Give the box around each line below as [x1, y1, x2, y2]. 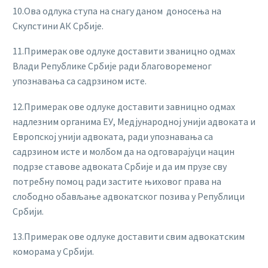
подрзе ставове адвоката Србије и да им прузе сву [13, 160, 227, 172]
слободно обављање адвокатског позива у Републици [13, 190, 245, 202]
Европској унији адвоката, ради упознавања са [13, 130, 213, 142]
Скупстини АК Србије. [13, 19, 103, 32]
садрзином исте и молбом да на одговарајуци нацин [13, 145, 234, 157]
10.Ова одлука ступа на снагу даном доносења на [13, 4, 221, 17]
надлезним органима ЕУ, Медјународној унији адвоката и [13, 115, 255, 127]
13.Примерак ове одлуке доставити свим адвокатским [13, 230, 245, 243]
